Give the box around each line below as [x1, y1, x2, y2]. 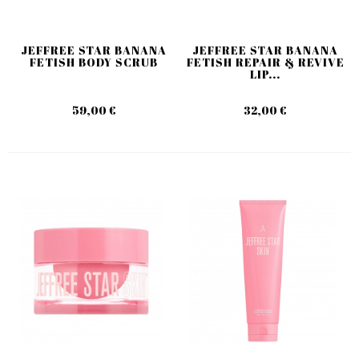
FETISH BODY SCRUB [30, 54, 158, 70]
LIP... [250, 66, 280, 82]
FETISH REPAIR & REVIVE [186, 54, 345, 70]
